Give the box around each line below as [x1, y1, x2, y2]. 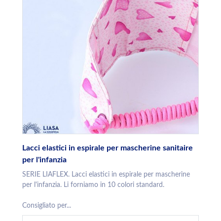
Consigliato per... [22, 202, 71, 210]
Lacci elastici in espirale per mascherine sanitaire [22, 144, 193, 152]
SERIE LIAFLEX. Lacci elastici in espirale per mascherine [22, 171, 190, 179]
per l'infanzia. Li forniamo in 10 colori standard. [22, 182, 164, 189]
